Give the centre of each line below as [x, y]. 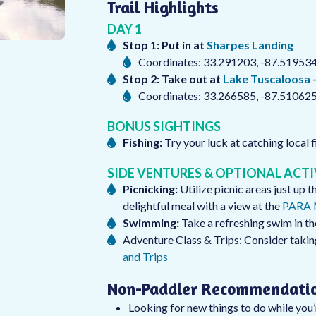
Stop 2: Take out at [172, 79]
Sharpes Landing [250, 45]
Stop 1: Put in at [163, 45]
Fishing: [142, 142]
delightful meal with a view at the [202, 206]
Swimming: [151, 223]
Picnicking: [150, 189]
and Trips [145, 256]
